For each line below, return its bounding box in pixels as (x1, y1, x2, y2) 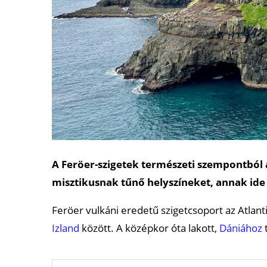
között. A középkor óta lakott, (79, 221, 219, 235)
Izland (52, 221, 79, 235)
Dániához (219, 221, 262, 235)
